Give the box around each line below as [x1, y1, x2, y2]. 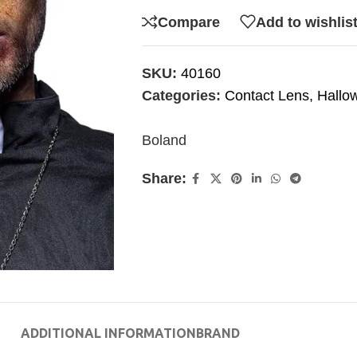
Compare [157, 14, 220, 30]
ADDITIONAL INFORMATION [20, 326, 196, 340]
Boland [141, 132, 186, 148]
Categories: [141, 88, 221, 104]
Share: [141, 171, 186, 186]
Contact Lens [224, 88, 309, 104]
